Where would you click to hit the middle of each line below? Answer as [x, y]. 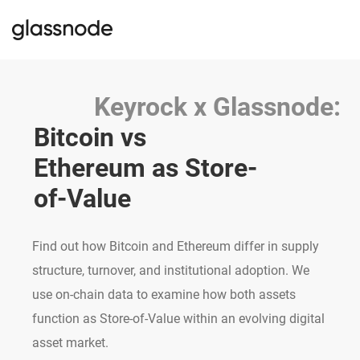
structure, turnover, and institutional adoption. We [171, 271]
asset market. [70, 343]
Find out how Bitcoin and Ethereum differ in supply [176, 247]
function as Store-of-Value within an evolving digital [178, 319]
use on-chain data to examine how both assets [164, 295]
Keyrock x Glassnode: [217, 107]
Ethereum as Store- [145, 168]
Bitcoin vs [90, 138]
